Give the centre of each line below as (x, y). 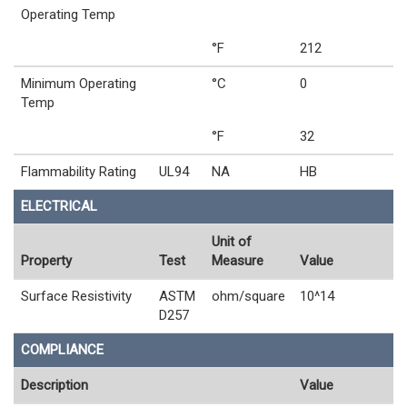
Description (55, 386)
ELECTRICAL (59, 207)
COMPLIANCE (62, 350)
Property (46, 261)
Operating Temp (68, 15)
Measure (238, 261)
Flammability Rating (79, 172)
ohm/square (248, 297)
